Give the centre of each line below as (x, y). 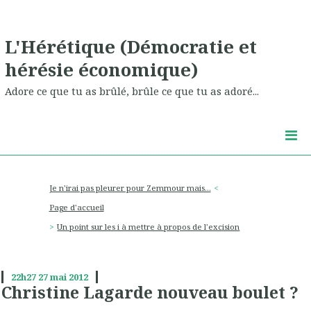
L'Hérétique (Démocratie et (131, 46)
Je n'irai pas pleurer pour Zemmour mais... (130, 187)
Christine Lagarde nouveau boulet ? (150, 293)
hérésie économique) (102, 69)
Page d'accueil (76, 208)
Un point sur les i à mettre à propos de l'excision (149, 227)
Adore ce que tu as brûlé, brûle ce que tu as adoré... (132, 91)
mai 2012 (69, 277)
